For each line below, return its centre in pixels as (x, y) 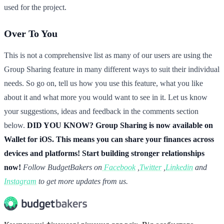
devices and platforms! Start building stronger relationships (104, 153)
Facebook (120, 167)
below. (15, 125)
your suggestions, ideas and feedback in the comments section (101, 111)
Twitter (150, 167)
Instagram (20, 181)
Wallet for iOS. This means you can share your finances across (109, 139)
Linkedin (179, 167)
